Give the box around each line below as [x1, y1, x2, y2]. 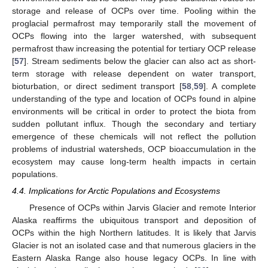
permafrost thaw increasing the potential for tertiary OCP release [12, 44, 256, 54]
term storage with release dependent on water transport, [12, 69, 256, 79]
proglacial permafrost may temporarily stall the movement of [12, 19, 256, 29]
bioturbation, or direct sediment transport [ [12, 81, 182, 92]
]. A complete [203, 81, 257, 92]
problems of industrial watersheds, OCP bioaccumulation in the [12, 144, 256, 154]
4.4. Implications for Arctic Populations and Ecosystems [12, 186, 220, 196]
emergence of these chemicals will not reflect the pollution [12, 132, 256, 142]
